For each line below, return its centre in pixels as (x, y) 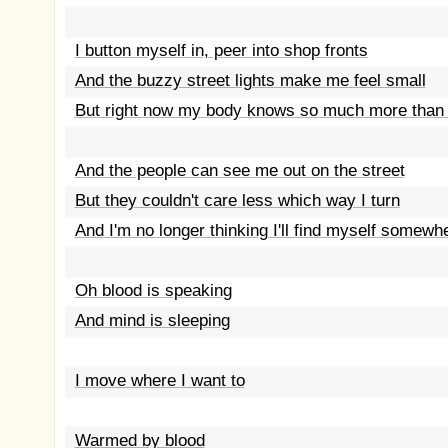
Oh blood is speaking (153, 290)
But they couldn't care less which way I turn (237, 200)
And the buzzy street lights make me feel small (250, 80)
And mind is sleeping (152, 320)
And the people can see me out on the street (239, 170)
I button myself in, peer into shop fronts (221, 50)
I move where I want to (159, 380)
